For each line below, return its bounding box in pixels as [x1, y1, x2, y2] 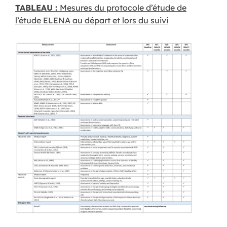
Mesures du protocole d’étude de [60, 2, 186, 13]
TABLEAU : [15, 2, 60, 13]
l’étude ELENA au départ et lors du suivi [15, 15, 168, 25]
